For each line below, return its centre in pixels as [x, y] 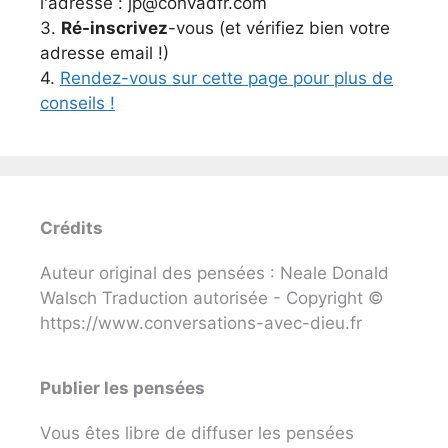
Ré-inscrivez [114, 27]
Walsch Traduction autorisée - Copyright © [212, 297]
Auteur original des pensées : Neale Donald [214, 272]
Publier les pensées [122, 387]
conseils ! [77, 102]
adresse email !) [104, 52]
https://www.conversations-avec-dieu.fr [201, 322]
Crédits [71, 227]
